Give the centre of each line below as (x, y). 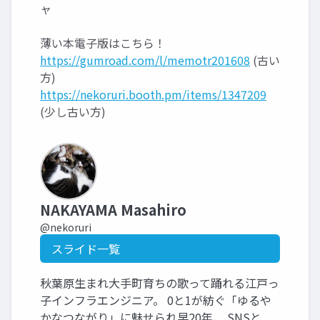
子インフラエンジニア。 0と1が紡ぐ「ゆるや (156, 300)
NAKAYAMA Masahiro (113, 210)
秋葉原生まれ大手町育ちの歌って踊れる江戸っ (160, 283)
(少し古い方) (73, 111)
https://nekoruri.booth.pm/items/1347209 (153, 94)
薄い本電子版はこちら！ (103, 43)
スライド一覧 (86, 249)
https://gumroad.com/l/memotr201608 (145, 60)
